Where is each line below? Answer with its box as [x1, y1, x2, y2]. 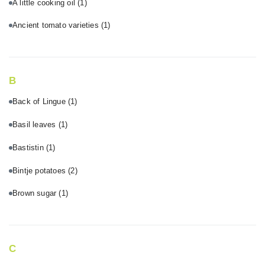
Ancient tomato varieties [12, 21, 101, 30]
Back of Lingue [12, 97, 68, 106]
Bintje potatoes [12, 166, 69, 175]
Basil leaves [12, 120, 59, 130]
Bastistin [12, 143, 47, 152]
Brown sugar [12, 189, 59, 198]
